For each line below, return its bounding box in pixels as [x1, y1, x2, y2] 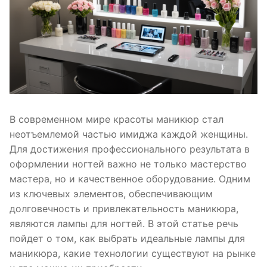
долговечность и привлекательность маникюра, [10, 203, 238, 215]
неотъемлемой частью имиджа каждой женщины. [10, 128, 248, 141]
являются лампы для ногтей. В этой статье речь [10, 218, 238, 230]
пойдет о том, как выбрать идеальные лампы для [10, 232, 245, 245]
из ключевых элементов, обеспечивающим [10, 188, 213, 200]
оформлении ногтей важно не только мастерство [10, 158, 247, 170]
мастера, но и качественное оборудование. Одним [10, 173, 250, 185]
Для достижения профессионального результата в [10, 143, 250, 156]
